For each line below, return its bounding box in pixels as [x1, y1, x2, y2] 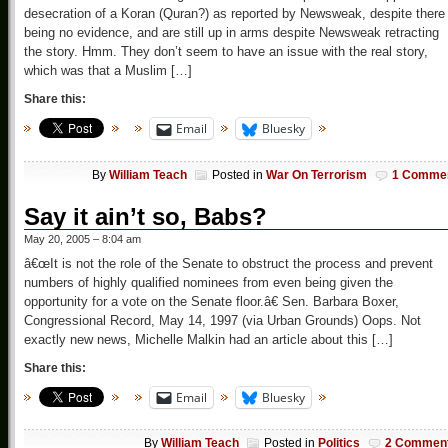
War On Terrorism [266, 167, 367, 182]
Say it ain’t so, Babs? [24, 202, 267, 230]
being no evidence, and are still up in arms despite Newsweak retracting [24, 25, 439, 41]
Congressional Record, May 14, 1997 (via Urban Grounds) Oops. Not [24, 312, 421, 328]
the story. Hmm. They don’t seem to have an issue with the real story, [24, 44, 428, 60]
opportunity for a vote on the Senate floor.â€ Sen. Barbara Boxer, [24, 293, 399, 309]
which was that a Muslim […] [24, 63, 192, 79]
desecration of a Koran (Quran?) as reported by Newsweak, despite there [24, 6, 445, 22]
